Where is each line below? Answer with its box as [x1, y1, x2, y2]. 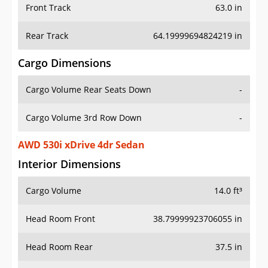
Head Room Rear [26, 241, 93, 253]
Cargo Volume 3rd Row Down [26, 112, 142, 124]
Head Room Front [26, 213, 95, 225]
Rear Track [26, 30, 68, 42]
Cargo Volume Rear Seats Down [26, 84, 151, 96]
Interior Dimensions [18, 157, 121, 172]
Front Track [26, 2, 71, 14]
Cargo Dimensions [18, 56, 111, 71]
